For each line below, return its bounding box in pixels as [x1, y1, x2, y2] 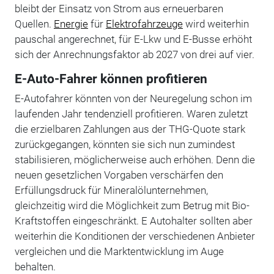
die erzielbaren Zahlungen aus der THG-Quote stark [14, 123, 245, 136]
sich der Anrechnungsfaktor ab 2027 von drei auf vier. [14, 48, 254, 61]
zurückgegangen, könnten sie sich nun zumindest [14, 138, 235, 151]
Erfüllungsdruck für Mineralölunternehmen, [14, 184, 208, 197]
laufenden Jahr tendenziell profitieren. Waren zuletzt [14, 108, 248, 120]
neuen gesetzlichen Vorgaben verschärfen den [14, 169, 223, 182]
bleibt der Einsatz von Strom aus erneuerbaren [14, 2, 223, 15]
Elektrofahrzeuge [105, 18, 183, 31]
